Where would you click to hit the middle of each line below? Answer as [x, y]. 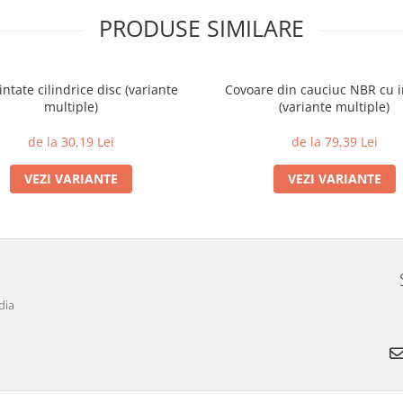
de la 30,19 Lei [71, 142]
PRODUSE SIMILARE [201, 28]
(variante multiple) [334, 107]
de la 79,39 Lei [334, 142]
